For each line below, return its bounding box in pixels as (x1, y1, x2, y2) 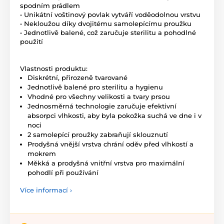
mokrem (27, 149, 56, 157)
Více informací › (20, 185, 72, 194)
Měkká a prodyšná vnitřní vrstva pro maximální (27, 158, 184, 167)
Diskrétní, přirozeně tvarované (27, 73, 127, 81)
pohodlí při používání (27, 168, 98, 176)
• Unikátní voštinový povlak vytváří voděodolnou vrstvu (20, 10, 200, 18)
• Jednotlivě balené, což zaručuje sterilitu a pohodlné (20, 28, 196, 36)
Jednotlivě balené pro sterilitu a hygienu (27, 82, 163, 91)
